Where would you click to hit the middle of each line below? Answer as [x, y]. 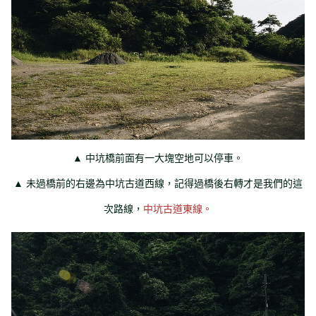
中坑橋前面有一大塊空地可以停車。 [164, 158]
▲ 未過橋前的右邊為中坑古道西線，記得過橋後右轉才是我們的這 [158, 183]
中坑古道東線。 [178, 208]
